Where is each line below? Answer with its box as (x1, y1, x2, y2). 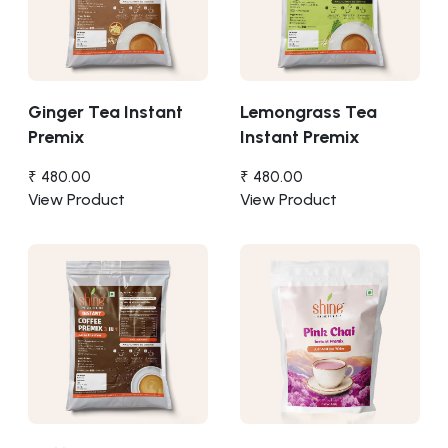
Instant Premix (240, 125, 360, 148)
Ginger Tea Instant (28, 100, 183, 123)
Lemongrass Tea (240, 100, 377, 123)
